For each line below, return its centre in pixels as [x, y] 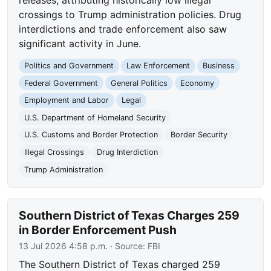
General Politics [139, 83]
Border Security [199, 135]
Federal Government [61, 83]
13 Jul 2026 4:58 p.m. [64, 246]
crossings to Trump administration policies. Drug [130, 14]
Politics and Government [69, 66]
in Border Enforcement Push [98, 230]
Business [218, 66]
